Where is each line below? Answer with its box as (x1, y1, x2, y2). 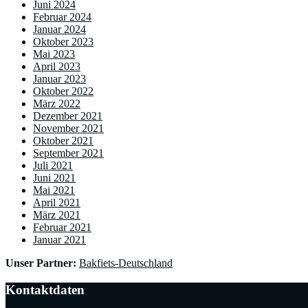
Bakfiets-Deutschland (79, 256, 173, 269)
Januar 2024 (33, 23, 86, 35)
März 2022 (33, 97, 80, 109)
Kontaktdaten (5, 282, 85, 297)
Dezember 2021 (33, 109, 102, 122)
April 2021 (33, 196, 80, 208)
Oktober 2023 (33, 35, 93, 47)
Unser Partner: (5, 256, 76, 269)
